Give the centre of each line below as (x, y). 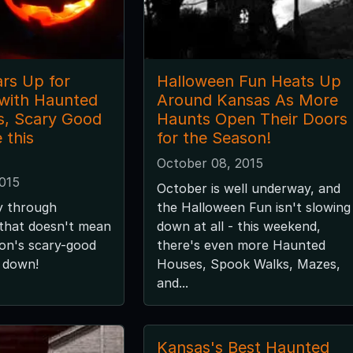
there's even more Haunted (241, 245)
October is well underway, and (248, 188)
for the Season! (214, 137)
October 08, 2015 (210, 163)
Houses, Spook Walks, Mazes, (248, 264)
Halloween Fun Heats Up (249, 81)
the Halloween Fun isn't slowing (253, 207)
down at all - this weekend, (238, 226)
